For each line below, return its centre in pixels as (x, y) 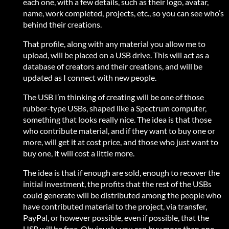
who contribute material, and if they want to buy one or (119, 131)
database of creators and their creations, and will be (113, 66)
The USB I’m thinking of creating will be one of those (113, 97)
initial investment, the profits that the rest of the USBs (117, 184)
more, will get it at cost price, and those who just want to (121, 142)
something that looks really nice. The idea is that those (117, 120)
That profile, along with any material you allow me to (114, 44)
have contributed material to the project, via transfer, (115, 207)
